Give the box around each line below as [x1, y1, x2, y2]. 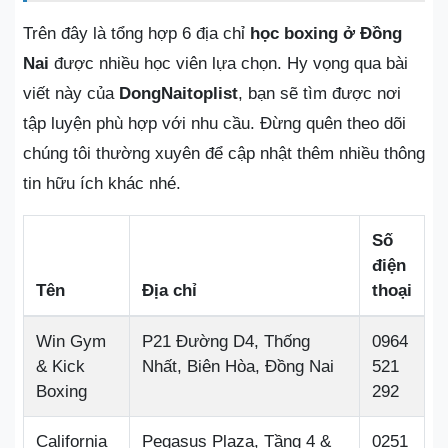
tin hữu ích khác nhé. [23, 174, 181, 193]
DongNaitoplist [119, 84, 238, 103]
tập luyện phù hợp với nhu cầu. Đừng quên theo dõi [23, 114, 406, 133]
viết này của [23, 84, 119, 103]
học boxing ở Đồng [250, 24, 402, 43]
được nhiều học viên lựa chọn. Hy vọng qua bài [49, 54, 408, 73]
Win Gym [36, 332, 106, 351]
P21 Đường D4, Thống [142, 332, 310, 351]
